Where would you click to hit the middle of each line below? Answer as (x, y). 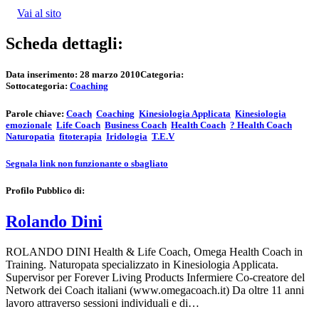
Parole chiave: (36, 113)
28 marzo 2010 (110, 75)
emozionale (29, 125)
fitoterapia (80, 136)
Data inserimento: (43, 75)
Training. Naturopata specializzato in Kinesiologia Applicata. (142, 264)
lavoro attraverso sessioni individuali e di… (103, 303)
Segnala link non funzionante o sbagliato (87, 163)
